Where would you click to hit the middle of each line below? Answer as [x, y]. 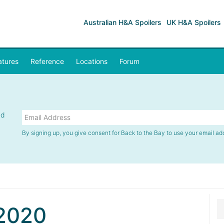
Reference [47, 61]
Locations [92, 61]
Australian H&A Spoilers [122, 22]
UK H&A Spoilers [194, 22]
